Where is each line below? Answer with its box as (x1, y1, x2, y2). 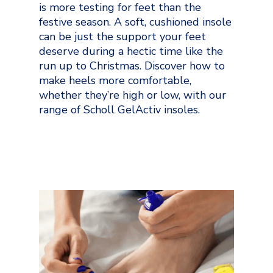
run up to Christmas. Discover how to (39, 58, 225, 73)
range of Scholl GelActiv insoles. (39, 102, 200, 117)
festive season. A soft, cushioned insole (39, 14, 232, 29)
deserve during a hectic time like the (39, 43, 223, 58)
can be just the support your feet (39, 29, 206, 44)
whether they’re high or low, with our (39, 87, 226, 102)
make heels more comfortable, (39, 73, 191, 88)
